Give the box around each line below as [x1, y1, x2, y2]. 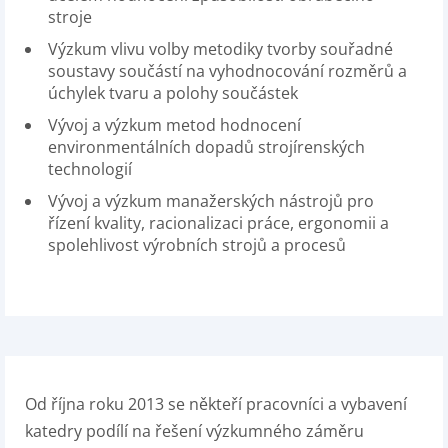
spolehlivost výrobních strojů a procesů [48, 234, 346, 256]
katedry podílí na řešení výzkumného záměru [25, 420, 364, 442]
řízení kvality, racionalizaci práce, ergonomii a [48, 212, 389, 234]
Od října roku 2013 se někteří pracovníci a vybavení [25, 393, 407, 415]
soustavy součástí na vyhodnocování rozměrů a [48, 60, 407, 82]
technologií [48, 158, 132, 180]
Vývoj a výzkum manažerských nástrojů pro [48, 190, 374, 212]
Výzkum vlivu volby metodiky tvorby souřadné [48, 38, 393, 60]
